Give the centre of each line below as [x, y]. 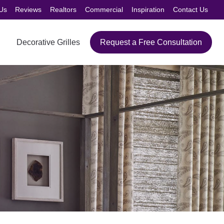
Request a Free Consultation [151, 42]
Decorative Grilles [48, 42]
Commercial [104, 10]
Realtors [63, 10]
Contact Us [190, 10]
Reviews [28, 10]
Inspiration [148, 10]
